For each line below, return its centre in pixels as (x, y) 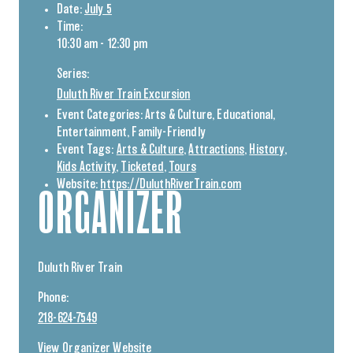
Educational (245, 115)
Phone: (53, 298)
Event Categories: (100, 115)
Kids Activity (87, 167)
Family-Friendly (169, 132)
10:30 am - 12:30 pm (102, 44)
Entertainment (92, 132)
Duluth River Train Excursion (124, 95)
